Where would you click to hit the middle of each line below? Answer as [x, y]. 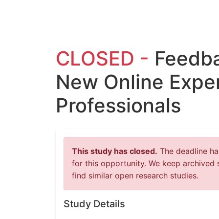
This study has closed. [115, 151]
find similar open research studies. [135, 175]
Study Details [94, 204]
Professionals [118, 105]
